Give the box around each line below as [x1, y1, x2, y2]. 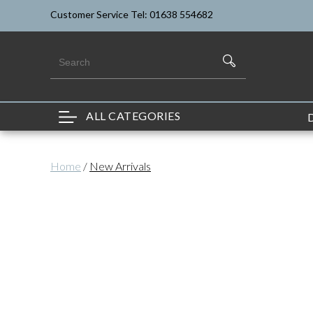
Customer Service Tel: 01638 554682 [50, 8, 213, 20]
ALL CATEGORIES [83, 108, 181, 122]
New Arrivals [89, 159, 151, 173]
